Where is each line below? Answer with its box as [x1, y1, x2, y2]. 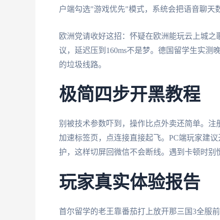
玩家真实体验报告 [59, 174, 200, 192]
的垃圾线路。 [59, 60, 106, 69]
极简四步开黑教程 [59, 86, 200, 105]
